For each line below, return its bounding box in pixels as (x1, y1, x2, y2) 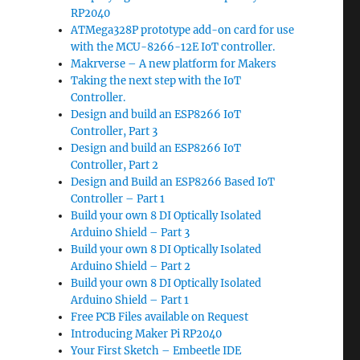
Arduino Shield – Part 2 (71, 260, 191, 273)
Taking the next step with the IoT (71, 74, 242, 88)
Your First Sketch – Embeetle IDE (71, 344, 242, 358)
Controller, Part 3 (71, 125, 158, 138)
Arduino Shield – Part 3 (71, 226, 190, 239)
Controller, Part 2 (71, 158, 159, 172)
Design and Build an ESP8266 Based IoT (71, 175, 276, 189)
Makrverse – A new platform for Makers (71, 57, 277, 71)
